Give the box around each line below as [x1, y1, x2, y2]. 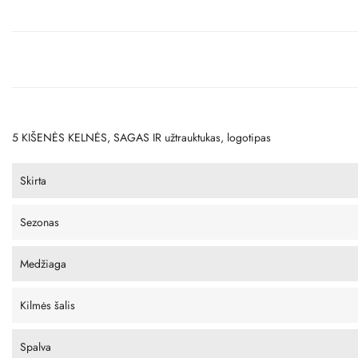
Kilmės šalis [20, 296, 75, 313]
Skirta [20, 172, 46, 189]
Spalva [20, 338, 51, 355]
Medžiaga [20, 255, 66, 272]
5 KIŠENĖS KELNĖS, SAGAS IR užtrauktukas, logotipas [12, 129, 271, 145]
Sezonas [20, 213, 59, 230]
